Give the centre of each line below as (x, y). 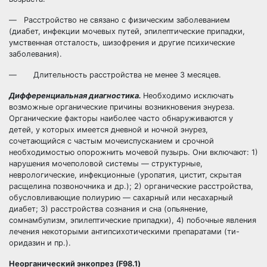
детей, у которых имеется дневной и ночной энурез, (108, 130)
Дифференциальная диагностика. (76, 96)
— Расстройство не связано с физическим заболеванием (119, 20)
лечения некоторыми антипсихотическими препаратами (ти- (124, 232)
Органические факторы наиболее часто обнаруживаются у (121, 118)
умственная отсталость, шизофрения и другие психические (122, 43)
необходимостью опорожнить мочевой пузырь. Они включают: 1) (133, 152)
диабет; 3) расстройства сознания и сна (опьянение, (108, 209)
